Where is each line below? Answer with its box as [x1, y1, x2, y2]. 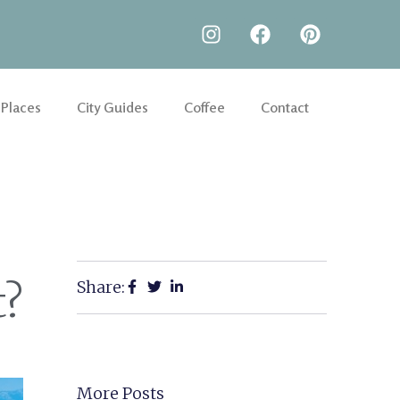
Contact [261, 97, 309, 116]
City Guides [77, 97, 148, 116]
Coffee [184, 97, 225, 116]
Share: [77, 276, 125, 297]
